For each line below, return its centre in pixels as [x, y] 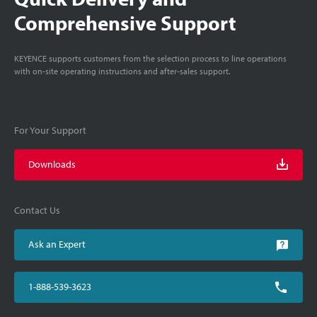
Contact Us [37, 210]
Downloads [52, 164]
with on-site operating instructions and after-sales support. [122, 71]
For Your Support [50, 130]
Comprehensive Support [125, 22]
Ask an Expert [57, 244]
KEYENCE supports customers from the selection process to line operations [150, 58]
